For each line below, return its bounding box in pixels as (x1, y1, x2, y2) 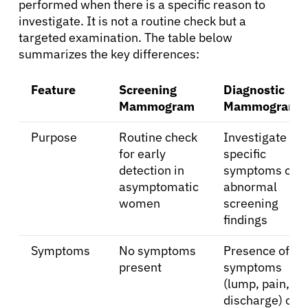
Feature (31, 81, 76, 98)
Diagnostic (223, 81, 285, 98)
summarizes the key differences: (19, 45, 199, 62)
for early (119, 145, 166, 162)
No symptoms (119, 242, 196, 258)
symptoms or (223, 162, 296, 178)
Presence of (223, 242, 289, 258)
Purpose (31, 129, 77, 145)
